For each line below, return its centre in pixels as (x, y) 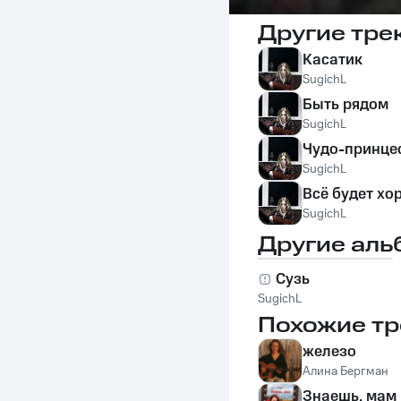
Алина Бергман (346, 371)
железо (329, 352)
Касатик (333, 60)
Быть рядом (346, 105)
